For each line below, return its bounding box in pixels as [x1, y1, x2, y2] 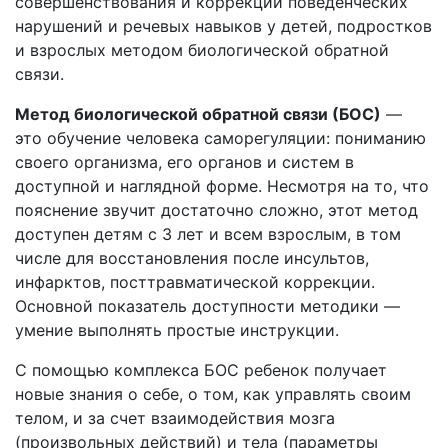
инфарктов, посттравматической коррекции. [15, 272, 375, 292]
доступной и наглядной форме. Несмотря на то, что [15, 176, 429, 196]
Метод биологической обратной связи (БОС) [15, 104, 381, 124]
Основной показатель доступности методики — [15, 296, 400, 316]
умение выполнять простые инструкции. [15, 320, 339, 340]
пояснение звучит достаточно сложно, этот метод [15, 200, 418, 220]
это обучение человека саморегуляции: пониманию [15, 128, 426, 148]
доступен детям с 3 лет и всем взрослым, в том [15, 224, 401, 244]
